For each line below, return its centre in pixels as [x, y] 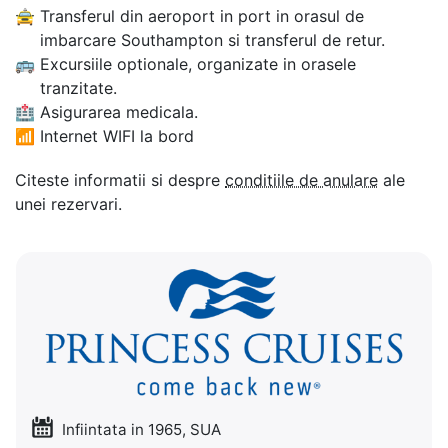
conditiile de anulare [301, 180]
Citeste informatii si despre [120, 180]
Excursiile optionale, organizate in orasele [198, 64]
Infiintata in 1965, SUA [139, 430]
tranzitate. [78, 88]
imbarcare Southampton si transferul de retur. [212, 40]
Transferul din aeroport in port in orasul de [202, 16]
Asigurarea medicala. [119, 112]
